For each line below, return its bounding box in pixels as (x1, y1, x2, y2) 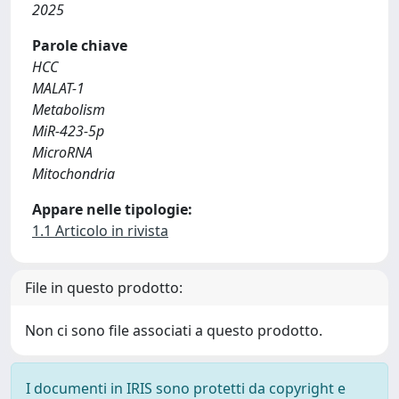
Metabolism (32, 100, 105, 119)
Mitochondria (32, 164, 115, 183)
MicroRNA (32, 142, 93, 162)
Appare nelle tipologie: (32, 199, 192, 219)
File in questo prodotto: (25, 278, 183, 297)
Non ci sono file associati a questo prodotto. (25, 321, 322, 340)
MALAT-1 (32, 78, 85, 98)
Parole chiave (32, 36, 127, 55)
